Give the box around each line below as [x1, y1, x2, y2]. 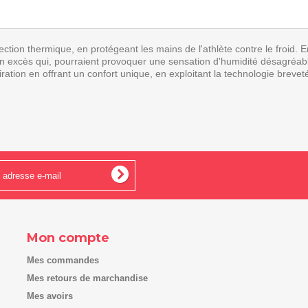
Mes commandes [27, 255, 99, 265]
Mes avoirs [27, 291, 73, 301]
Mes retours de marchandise [27, 273, 148, 283]
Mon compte [27, 230, 109, 245]
